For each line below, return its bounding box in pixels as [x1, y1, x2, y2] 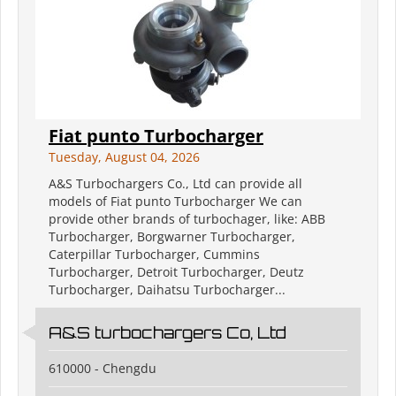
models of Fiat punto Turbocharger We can [49, 193, 302, 210]
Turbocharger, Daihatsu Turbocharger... [49, 281, 286, 299]
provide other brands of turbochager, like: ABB [49, 210, 325, 228]
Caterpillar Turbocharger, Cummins [49, 246, 260, 263]
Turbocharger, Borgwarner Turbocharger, [49, 228, 295, 246]
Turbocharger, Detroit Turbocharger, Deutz [49, 263, 304, 281]
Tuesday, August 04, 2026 [49, 148, 200, 166]
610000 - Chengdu [49, 360, 156, 377]
